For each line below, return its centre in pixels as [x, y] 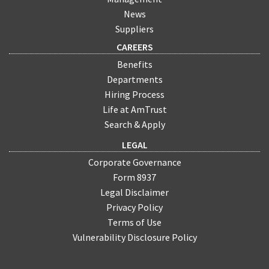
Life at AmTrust [134, 110]
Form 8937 [134, 177]
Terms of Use [134, 222]
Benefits [134, 65]
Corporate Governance [134, 162]
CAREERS [134, 47]
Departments [134, 80]
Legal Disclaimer [134, 192]
